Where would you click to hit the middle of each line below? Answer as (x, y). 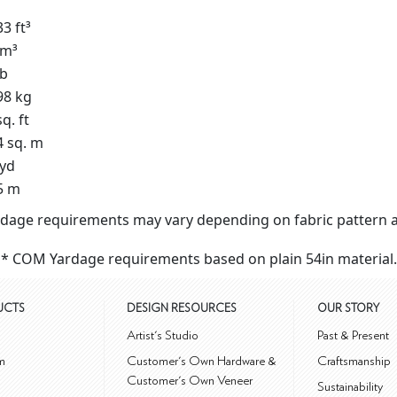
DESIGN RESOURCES (182, 309)
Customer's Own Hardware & (202, 362)
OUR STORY (348, 309)
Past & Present (353, 336)
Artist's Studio (163, 336)
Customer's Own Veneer (190, 381)
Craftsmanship (354, 362)
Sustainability (350, 387)
